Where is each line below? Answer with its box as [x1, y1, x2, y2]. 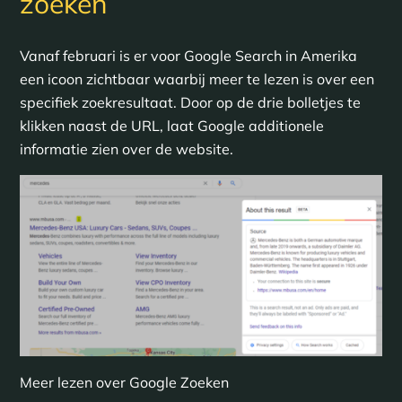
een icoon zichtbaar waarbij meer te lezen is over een [19, 69, 374, 88]
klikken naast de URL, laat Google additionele [19, 116, 324, 135]
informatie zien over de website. [19, 139, 233, 158]
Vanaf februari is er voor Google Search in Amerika [19, 46, 357, 65]
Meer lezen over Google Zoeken [19, 372, 229, 391]
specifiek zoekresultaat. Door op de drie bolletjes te [19, 92, 361, 111]
